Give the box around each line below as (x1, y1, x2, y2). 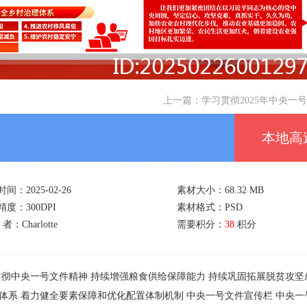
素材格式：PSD (177, 202, 243, 212)
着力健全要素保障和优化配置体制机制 (21, 291, 184, 301)
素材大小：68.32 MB (177, 185, 264, 195)
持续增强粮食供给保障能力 (90, 271, 206, 282)
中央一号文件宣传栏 (186, 291, 273, 301)
